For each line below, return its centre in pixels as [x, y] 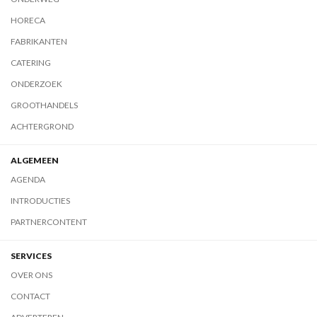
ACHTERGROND [42, 126]
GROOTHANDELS [44, 105]
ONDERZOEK [36, 84]
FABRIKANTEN [39, 41]
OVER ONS [31, 275]
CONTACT [30, 296]
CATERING [31, 63]
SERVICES [31, 256]
